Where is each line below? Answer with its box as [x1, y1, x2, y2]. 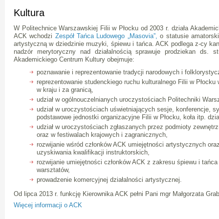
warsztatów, [37, 166, 70, 174]
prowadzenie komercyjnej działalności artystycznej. [37, 176, 182, 183]
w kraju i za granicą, [37, 86, 94, 93]
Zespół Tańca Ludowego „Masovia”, [55, 32, 157, 40]
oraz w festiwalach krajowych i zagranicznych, [37, 131, 168, 138]
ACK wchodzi [14, 32, 55, 40]
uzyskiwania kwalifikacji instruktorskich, [37, 149, 150, 156]
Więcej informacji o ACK [14, 201, 82, 209]
